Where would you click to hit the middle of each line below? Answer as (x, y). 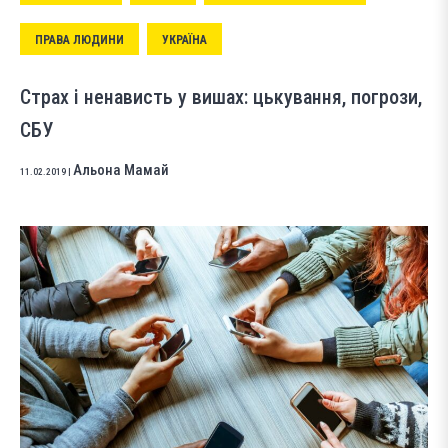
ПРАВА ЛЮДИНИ (79, 39)
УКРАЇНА (184, 39)
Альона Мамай (121, 169)
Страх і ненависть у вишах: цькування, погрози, (221, 96)
